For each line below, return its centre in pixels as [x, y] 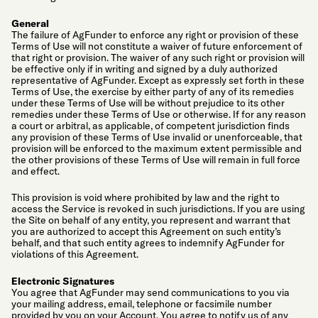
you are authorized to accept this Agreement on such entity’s [146, 232]
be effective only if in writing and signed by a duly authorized [144, 68]
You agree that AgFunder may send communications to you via [150, 293]
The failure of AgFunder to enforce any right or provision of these [155, 34]
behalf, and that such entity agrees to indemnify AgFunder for [148, 243]
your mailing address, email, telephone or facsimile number [142, 304]
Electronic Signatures [63, 281]
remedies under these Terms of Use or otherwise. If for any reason [159, 114]
